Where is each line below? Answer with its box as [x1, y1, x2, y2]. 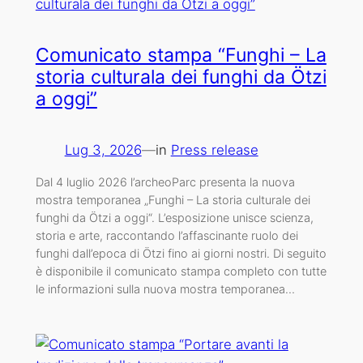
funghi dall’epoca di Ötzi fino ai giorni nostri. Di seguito [35, 246, 327, 261]
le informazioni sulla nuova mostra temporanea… [35, 282, 295, 297]
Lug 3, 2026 [64, 141, 142, 158]
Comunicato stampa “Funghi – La [35, 43, 327, 66]
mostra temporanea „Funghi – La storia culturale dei [35, 193, 310, 207]
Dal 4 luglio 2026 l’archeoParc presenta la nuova [35, 175, 295, 190]
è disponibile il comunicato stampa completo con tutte [35, 264, 327, 279]
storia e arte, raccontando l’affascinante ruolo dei [35, 228, 298, 243]
